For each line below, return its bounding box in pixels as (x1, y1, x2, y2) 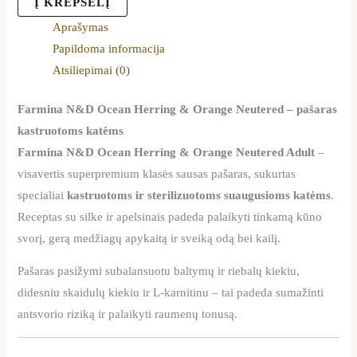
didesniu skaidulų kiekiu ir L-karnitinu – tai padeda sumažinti (18, 286, 324, 300)
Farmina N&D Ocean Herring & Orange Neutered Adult (18, 145, 316, 159)
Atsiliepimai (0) (53, 63, 131, 76)
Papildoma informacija (53, 41, 166, 55)
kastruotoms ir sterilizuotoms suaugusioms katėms (67, 188, 331, 202)
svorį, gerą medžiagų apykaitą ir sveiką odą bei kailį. (18, 231, 281, 245)
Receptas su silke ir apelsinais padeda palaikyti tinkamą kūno (18, 210, 323, 223)
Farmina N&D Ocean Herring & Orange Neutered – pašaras (18, 102, 338, 116)
